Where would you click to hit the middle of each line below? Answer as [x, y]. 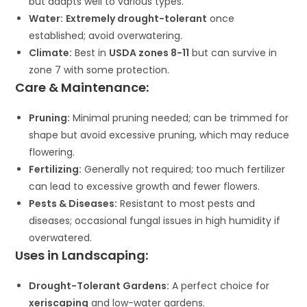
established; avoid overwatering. [106, 36]
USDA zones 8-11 [149, 53]
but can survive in [233, 53]
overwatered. [61, 238]
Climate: [51, 53]
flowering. [52, 152]
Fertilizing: [56, 170]
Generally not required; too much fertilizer [184, 170]
